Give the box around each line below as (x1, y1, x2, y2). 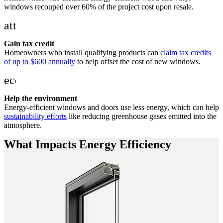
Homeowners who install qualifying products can (4, 48, 160, 57)
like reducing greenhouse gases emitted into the (67, 111, 217, 120)
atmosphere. (4, 120, 42, 129)
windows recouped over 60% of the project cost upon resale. (4, 2, 194, 11)
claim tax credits (160, 48, 211, 57)
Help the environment (4, 94, 77, 103)
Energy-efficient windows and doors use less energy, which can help (4, 103, 219, 111)
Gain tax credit (4, 39, 54, 48)
